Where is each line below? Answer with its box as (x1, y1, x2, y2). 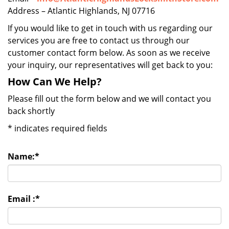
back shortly (8, 105, 55, 117)
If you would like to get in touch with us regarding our (8, 22, 213, 34)
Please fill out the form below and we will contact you (8, 93, 211, 104)
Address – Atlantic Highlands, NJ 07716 (8, 5, 155, 16)
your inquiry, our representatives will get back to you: (8, 59, 213, 71)
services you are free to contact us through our (8, 35, 190, 46)
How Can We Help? (8, 75, 102, 88)
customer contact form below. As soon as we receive (8, 47, 210, 58)
